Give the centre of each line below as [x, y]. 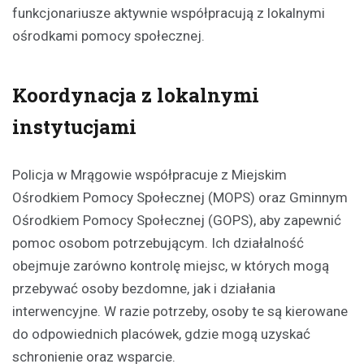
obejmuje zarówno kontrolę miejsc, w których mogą [171, 266]
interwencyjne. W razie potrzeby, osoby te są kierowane [180, 312]
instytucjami [74, 127]
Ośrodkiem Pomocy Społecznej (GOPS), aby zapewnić [177, 221]
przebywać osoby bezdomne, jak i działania [144, 289]
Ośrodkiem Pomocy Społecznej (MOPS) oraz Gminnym [180, 198]
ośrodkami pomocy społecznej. [108, 36]
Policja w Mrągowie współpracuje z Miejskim [149, 175]
